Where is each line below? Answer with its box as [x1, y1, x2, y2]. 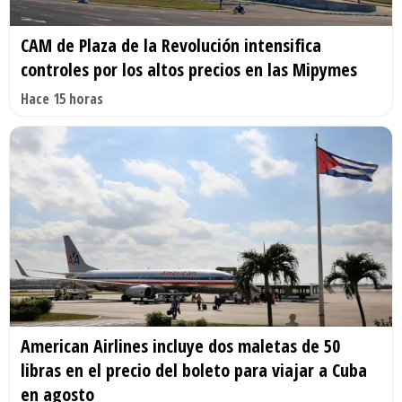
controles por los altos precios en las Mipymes [21, 57, 357, 82]
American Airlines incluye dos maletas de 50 [21, 334, 340, 359]
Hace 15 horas [21, 88, 103, 109]
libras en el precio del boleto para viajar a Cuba [21, 358, 367, 383]
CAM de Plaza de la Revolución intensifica [21, 32, 321, 57]
